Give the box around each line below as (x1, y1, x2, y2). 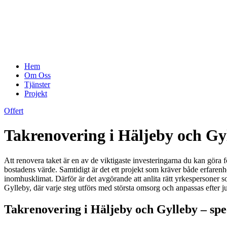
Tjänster (24, 80, 50, 89)
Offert (4, 106, 23, 115)
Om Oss (24, 71, 51, 80)
